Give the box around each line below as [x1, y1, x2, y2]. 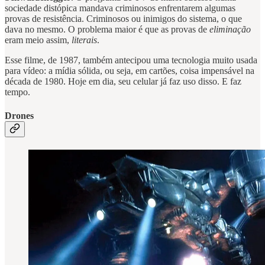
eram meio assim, [5, 35, 72, 46]
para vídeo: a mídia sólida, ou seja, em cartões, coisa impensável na [5, 66, 254, 76]
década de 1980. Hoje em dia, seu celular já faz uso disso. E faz [5, 76, 241, 87]
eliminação [209, 24, 251, 35]
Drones [5, 110, 34, 121]
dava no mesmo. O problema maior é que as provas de [5, 24, 209, 35]
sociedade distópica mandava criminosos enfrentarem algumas [5, 3, 235, 14]
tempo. [5, 87, 30, 98]
